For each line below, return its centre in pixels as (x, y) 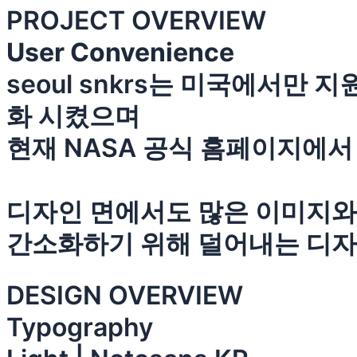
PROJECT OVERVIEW (136, 20)
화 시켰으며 (73, 116)
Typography (80, 327)
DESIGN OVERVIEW (125, 295)
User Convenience (120, 52)
